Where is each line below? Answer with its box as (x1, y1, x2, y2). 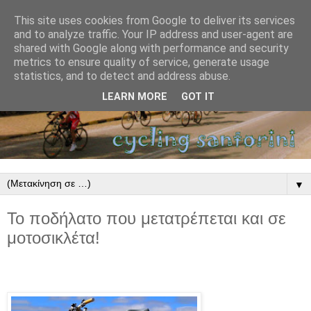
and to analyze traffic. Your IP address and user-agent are (14, 28, 293, 41)
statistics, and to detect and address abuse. (14, 69, 230, 83)
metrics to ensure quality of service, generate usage (14, 56, 269, 69)
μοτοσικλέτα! (7, 228, 100, 248)
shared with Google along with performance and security (14, 42, 289, 55)
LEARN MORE (102, 91, 167, 103)
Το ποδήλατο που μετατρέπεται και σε (7, 209, 286, 228)
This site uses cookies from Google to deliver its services (14, 14, 295, 27)
